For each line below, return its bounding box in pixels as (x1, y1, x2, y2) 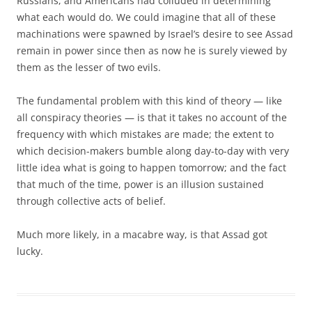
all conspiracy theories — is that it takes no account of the (17, 110, 287, 124)
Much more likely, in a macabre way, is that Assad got (17, 227, 267, 241)
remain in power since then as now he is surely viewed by (17, 43, 287, 57)
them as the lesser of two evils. (17, 60, 161, 74)
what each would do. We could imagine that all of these (17, 10, 276, 24)
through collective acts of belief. (17, 194, 166, 208)
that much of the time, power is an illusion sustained (17, 177, 264, 191)
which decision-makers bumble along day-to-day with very (17, 143, 289, 157)
